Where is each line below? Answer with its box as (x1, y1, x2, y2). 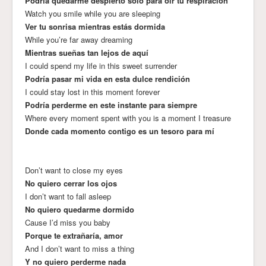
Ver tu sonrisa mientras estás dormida (25, 20, 165, 32)
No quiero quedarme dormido (25, 203, 134, 215)
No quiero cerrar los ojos (25, 177, 117, 189)
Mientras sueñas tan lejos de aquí (25, 46, 148, 58)
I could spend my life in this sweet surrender (25, 59, 177, 71)
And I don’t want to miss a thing (25, 242, 134, 254)
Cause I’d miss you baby (25, 216, 110, 228)
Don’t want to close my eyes (25, 164, 123, 176)
